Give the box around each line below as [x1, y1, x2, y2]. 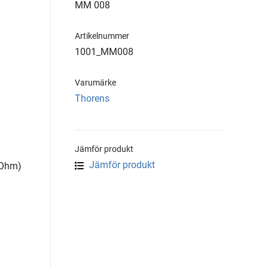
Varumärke [75, 78, 116, 87]
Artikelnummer [75, 31, 129, 41]
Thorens [75, 93, 109, 104]
